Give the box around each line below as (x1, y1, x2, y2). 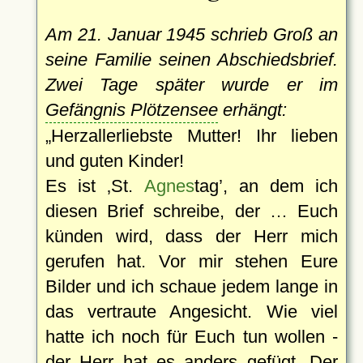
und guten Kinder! (45, 150, 184, 171)
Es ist (45, 175, 107, 196)
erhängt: (217, 99, 287, 120)
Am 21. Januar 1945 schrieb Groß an (45, 23, 338, 45)
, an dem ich (222, 175, 338, 196)
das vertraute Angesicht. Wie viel (45, 301, 338, 322)
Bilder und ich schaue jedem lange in (45, 275, 338, 297)
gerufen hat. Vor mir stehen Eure (45, 250, 338, 271)
